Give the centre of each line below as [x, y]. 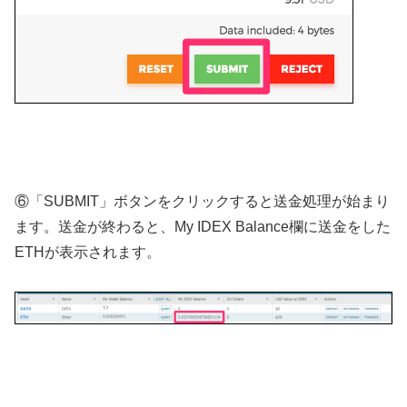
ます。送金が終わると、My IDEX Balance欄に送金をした [203, 227]
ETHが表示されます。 [88, 253]
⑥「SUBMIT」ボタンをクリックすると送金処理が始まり [202, 202]
